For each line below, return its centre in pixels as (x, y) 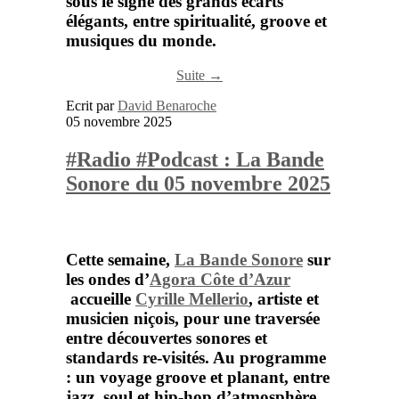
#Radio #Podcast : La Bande (195, 159)
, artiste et (284, 298)
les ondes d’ (108, 279)
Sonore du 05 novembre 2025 (198, 183)
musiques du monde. (141, 41)
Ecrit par (92, 106)
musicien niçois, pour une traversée (193, 318)
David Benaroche (167, 106)
